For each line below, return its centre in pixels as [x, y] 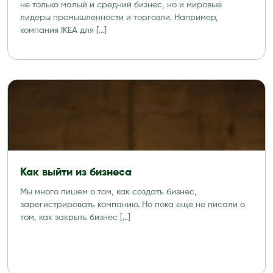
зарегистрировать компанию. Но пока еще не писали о [133, 205]
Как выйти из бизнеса [76, 172]
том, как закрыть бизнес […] [75, 218]
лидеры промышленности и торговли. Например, [119, 18]
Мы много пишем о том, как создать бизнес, [108, 192]
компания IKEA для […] [63, 30]
